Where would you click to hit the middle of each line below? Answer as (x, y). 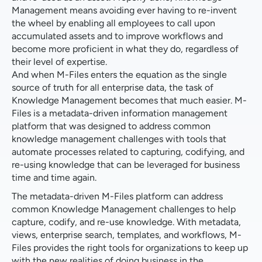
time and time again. (54, 178)
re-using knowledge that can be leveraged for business (126, 165)
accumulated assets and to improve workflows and (117, 36)
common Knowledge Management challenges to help (124, 209)
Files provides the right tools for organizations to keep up (130, 248)
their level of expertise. (59, 62)
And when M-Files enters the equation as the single (119, 75)
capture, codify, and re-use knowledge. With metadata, (126, 222)
